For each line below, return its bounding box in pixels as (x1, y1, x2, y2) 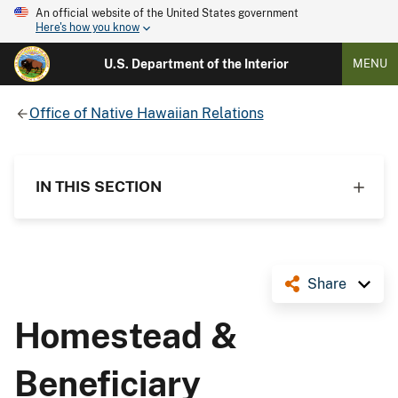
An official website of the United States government (36, 7, 298, 20)
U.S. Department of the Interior (103, 57, 289, 71)
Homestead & (14, 314, 238, 356)
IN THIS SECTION (36, 177, 162, 195)
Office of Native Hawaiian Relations (28, 104, 264, 122)
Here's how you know (36, 21, 139, 35)
